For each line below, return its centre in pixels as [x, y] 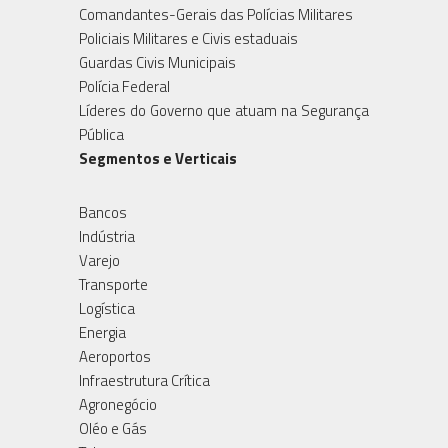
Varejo [99, 260]
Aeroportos [115, 356]
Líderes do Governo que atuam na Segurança [224, 110]
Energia [102, 332]
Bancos [103, 212]
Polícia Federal [124, 86]
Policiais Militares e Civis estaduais [188, 38]
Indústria [107, 236]
